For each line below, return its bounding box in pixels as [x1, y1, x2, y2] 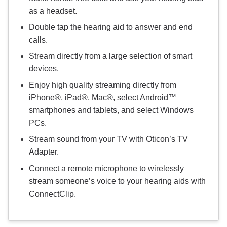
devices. [29, 64, 59, 73]
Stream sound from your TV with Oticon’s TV [29, 135, 188, 144]
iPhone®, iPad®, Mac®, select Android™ [29, 93, 176, 102]
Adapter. [29, 147, 59, 157]
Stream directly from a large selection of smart [29, 52, 192, 61]
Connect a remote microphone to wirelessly [29, 164, 184, 173]
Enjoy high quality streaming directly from [29, 81, 176, 90]
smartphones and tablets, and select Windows [29, 106, 194, 115]
